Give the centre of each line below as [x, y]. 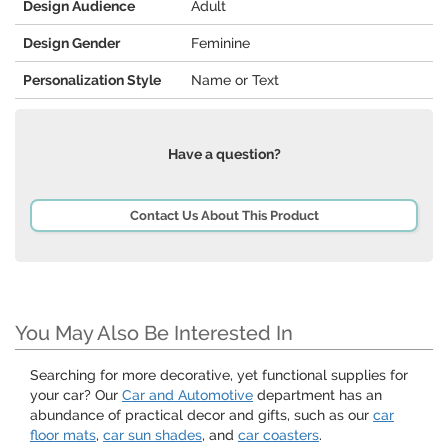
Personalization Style [92, 80]
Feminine [220, 43]
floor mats [63, 435]
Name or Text [235, 80]
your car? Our [76, 395]
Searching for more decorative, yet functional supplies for [219, 375]
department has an [317, 395]
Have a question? [224, 154]
